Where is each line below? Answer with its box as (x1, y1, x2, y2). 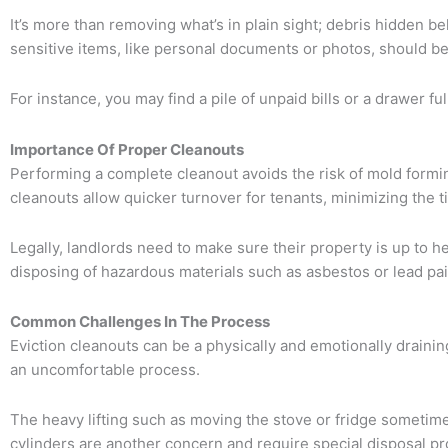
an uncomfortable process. (10, 360, 200, 380)
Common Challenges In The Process (10, 312, 270, 332)
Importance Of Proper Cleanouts (10, 139, 244, 159)
